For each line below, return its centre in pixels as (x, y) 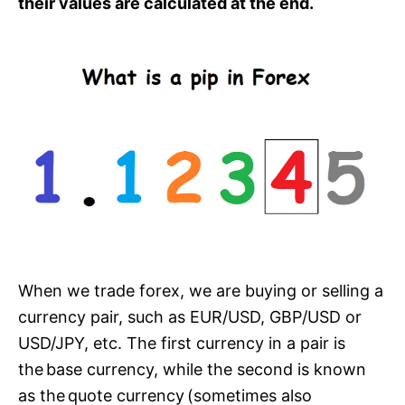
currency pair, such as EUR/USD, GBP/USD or (190, 317)
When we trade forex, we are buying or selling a (201, 291)
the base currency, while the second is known (192, 369)
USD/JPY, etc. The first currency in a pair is (182, 343)
